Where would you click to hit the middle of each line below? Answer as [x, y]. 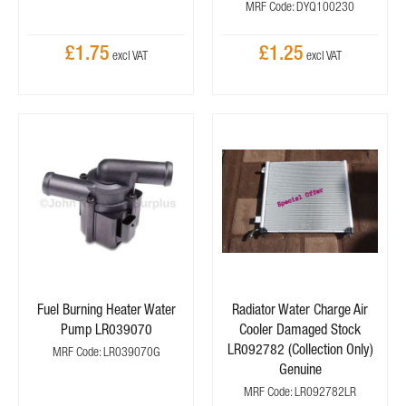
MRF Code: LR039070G [106, 352]
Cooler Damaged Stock [300, 329]
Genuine [300, 369]
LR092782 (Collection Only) [300, 349]
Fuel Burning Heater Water [106, 309]
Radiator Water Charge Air [300, 309]
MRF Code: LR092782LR [300, 391]
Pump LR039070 [106, 329]
